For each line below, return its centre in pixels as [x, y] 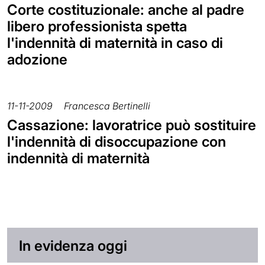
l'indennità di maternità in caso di [115, 43]
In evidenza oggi [73, 245]
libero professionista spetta [97, 26]
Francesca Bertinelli [107, 106]
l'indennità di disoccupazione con [117, 141]
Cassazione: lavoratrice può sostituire [132, 125]
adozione [37, 59]
